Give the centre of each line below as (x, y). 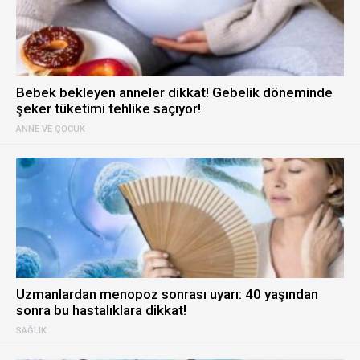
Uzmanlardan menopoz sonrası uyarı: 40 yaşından (167, 294)
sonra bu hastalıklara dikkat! (101, 310)
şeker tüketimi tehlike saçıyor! (108, 108)
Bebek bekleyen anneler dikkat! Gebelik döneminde (174, 92)
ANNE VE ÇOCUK (51, 129)
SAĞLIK (31, 331)
